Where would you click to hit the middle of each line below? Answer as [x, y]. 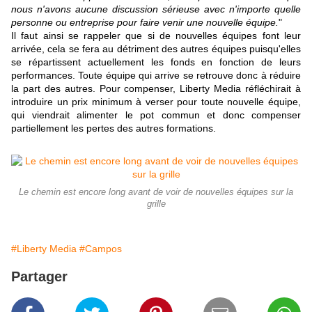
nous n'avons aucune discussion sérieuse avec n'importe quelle [156, 9]
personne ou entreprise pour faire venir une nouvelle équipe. [145, 23]
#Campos [101, 249]
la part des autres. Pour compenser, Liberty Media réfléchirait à [156, 89]
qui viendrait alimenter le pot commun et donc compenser [156, 115]
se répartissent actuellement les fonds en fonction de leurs [156, 62]
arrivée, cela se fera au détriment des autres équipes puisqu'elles [156, 49]
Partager [39, 277]
